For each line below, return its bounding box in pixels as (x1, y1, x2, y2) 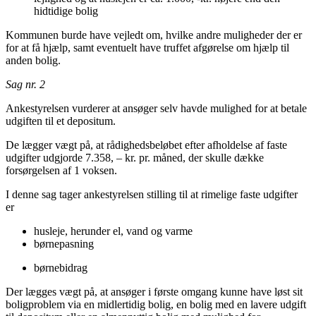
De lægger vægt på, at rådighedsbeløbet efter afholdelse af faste (6, 139, 287, 152)
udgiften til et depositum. (6, 115, 119, 128)
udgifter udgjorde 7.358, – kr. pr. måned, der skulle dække (6, 152, 264, 164)
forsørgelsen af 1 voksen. (6, 164, 120, 177)
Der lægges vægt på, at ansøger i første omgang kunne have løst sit (6, 286, 303, 298)
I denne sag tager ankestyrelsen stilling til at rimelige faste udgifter (6, 188, 298, 201)
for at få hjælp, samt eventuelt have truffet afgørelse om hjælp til (6, 42, 289, 54)
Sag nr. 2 (6, 78, 45, 91)
